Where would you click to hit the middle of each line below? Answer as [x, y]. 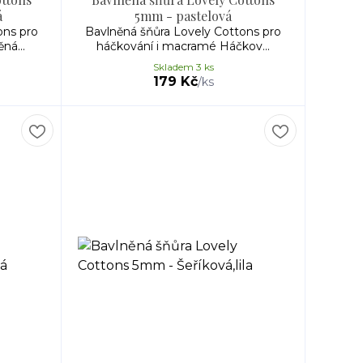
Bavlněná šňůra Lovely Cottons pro [183, 32]
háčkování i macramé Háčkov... [183, 46]
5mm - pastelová [183, 16]
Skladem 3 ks [183, 67]
